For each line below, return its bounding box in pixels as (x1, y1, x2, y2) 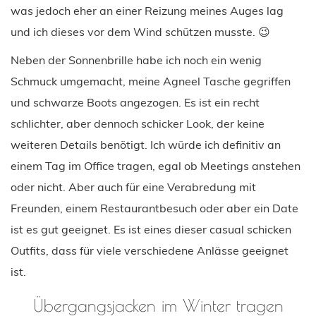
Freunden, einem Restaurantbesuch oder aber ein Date (11, 200, 298, 215)
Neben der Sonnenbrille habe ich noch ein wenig (11, 52, 262, 67)
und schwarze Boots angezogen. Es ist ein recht (11, 95, 260, 109)
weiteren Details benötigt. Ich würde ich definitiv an (11, 137, 281, 152)
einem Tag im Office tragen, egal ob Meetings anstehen (11, 158, 300, 173)
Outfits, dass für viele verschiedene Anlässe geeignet (11, 243, 288, 257)
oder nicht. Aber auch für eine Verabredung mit (11, 179, 256, 194)
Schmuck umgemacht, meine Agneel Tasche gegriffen (11, 73, 291, 88)
